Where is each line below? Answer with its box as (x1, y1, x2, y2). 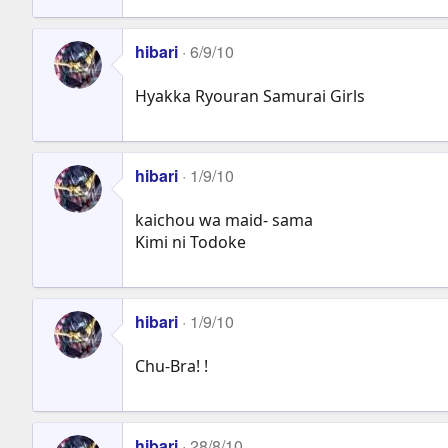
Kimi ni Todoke (135, 230, 246, 253)
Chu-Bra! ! (135, 354, 208, 377)
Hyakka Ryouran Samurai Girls (135, 84, 365, 107)
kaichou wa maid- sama (135, 208, 313, 231)
